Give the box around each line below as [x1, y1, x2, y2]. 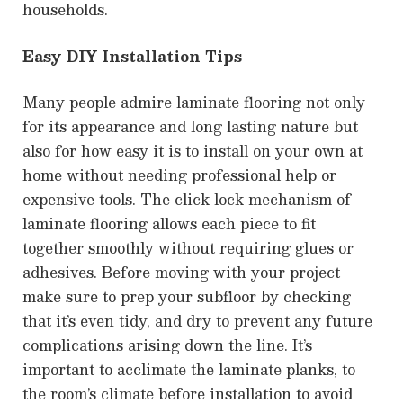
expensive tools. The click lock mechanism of [22, 187, 351, 212]
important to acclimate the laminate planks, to [22, 357, 355, 382]
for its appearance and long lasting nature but [22, 114, 358, 139]
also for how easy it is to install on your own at [22, 139, 363, 164]
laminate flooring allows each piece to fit [22, 211, 316, 237]
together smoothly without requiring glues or [22, 236, 354, 261]
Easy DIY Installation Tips [22, 43, 242, 68]
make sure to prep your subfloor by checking [22, 284, 351, 309]
